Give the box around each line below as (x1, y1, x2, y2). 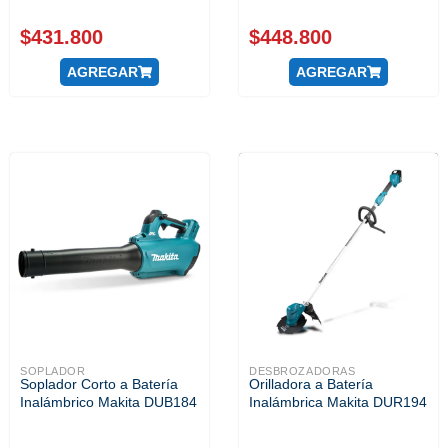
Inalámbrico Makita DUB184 (20, 394, 197, 410)
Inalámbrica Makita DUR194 (249, 394, 427, 410)
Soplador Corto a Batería (20, 376, 178, 392)
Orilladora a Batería (249, 376, 373, 392)
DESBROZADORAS (249, 365, 356, 377)
